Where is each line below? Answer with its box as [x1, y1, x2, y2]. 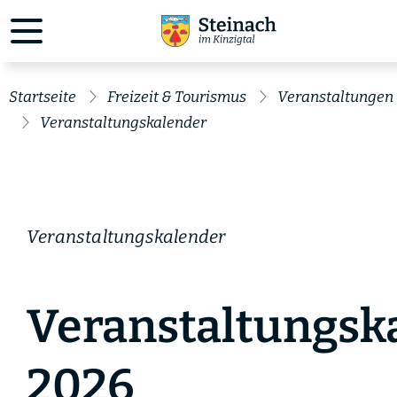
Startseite [9, 88, 76, 106]
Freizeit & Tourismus [107, 88, 246, 106]
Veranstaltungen [277, 88, 393, 106]
